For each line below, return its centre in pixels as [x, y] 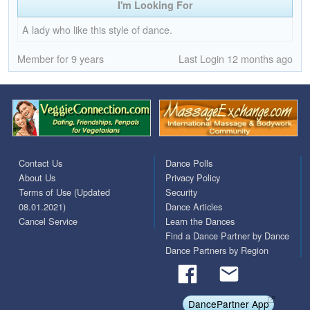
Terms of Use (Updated [64, 192]
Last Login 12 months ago [236, 58]
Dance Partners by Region [217, 250]
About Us [37, 177]
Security [181, 192]
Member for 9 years [61, 58]
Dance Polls [189, 163]
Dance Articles [194, 206]
